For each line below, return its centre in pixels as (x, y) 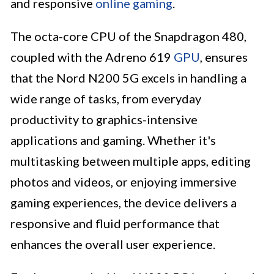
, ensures (224, 57)
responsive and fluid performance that (115, 224)
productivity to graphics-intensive (104, 120)
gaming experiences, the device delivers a (124, 203)
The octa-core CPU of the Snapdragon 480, (128, 36)
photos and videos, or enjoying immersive (124, 182)
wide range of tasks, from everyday (106, 99)
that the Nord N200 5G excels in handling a (128, 78)
